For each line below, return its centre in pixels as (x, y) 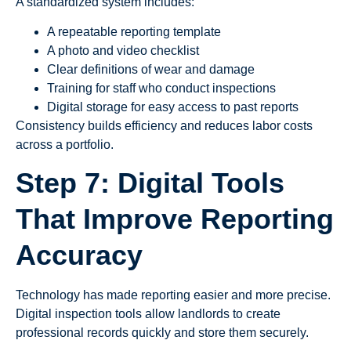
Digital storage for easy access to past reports (173, 107)
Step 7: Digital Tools (150, 183)
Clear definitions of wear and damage (151, 69)
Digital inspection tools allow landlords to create (148, 314)
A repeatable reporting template (134, 31)
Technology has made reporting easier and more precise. (173, 295)
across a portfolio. (65, 144)
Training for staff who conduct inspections (161, 88)
